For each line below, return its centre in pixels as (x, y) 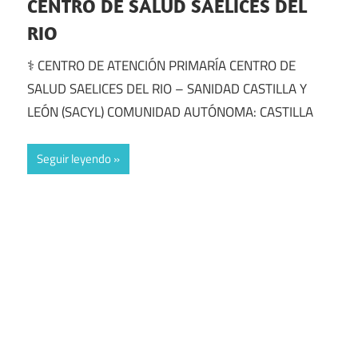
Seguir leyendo (74, 159)
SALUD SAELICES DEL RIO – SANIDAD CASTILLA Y (167, 88)
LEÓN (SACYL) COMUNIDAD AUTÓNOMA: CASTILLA (170, 111)
